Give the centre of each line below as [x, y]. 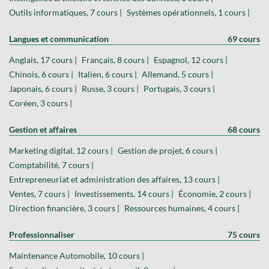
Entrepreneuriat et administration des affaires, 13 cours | [114, 179]
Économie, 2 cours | [215, 193]
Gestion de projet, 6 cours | [168, 150]
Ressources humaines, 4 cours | [182, 208]
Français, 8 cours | [115, 59]
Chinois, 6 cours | [41, 74]
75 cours [244, 234]
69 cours [244, 38]
